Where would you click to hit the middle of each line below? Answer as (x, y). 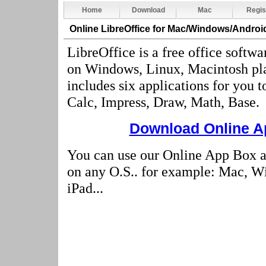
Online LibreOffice (111, 29)
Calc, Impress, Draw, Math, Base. (163, 102)
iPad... (85, 188)
